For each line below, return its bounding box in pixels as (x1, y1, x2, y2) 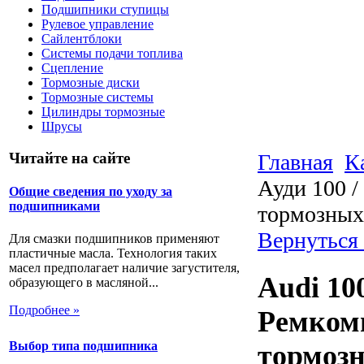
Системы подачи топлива (41, 46, 183, 61)
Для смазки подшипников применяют (9, 231, 219, 245)
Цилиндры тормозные (41, 105, 165, 119)
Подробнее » (9, 302, 80, 317)
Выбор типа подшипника (9, 338, 158, 353)
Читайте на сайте (9, 149, 130, 167)
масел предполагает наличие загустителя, (9, 260, 240, 275)
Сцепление (41, 61, 103, 76)
